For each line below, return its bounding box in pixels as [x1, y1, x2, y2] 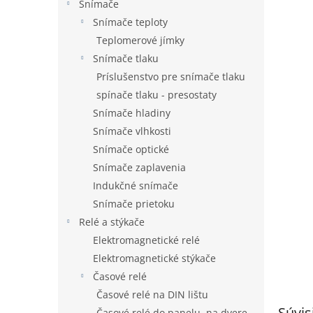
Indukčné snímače [93, 179, 178, 192]
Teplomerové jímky [96, 34, 184, 47]
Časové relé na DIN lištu [96, 288, 208, 301]
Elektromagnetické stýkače [93, 252, 216, 265]
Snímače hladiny [93, 106, 170, 119]
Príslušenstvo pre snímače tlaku [96, 70, 245, 83]
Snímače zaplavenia [93, 161, 186, 174]
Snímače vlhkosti [93, 124, 171, 138]
